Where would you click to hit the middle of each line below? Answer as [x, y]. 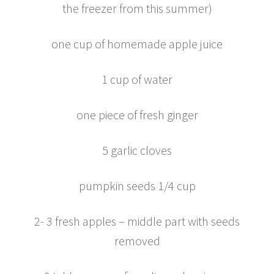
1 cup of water [137, 80]
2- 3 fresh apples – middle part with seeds [137, 221]
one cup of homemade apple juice [137, 44]
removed [137, 241]
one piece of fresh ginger [137, 115]
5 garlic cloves [137, 150]
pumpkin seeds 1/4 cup [137, 186]
